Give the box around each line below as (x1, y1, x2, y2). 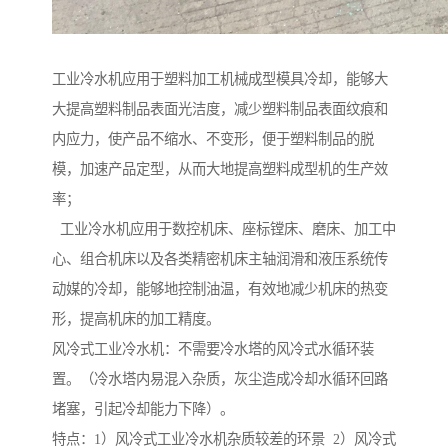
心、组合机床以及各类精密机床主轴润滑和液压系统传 (52, 251, 388, 268)
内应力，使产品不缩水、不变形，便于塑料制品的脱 (52, 131, 374, 148)
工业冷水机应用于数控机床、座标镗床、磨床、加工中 (52, 221, 396, 238)
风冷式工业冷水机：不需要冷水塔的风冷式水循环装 (52, 341, 374, 358)
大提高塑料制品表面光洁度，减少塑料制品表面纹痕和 (52, 101, 388, 118)
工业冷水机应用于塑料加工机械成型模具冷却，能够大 (52, 71, 388, 88)
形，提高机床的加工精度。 (52, 311, 220, 328)
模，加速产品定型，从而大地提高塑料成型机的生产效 (52, 161, 388, 178)
